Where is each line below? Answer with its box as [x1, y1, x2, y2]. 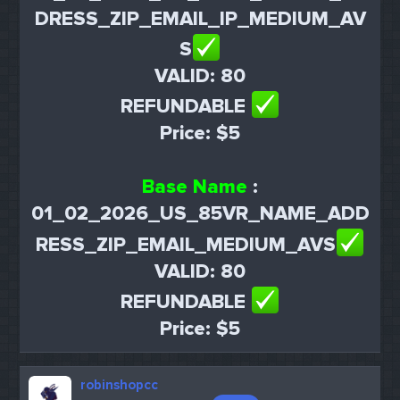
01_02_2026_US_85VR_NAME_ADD [30, 202, 370, 227]
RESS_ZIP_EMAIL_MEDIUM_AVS [35, 232, 336, 257]
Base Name [142, 175, 247, 200]
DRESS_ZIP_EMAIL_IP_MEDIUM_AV [34, 6, 366, 31]
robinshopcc [80, 376, 159, 393]
